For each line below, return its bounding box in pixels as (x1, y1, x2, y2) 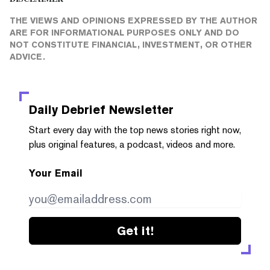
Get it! (116, 223, 154, 238)
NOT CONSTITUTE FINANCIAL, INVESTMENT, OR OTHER (10, 39, 252, 49)
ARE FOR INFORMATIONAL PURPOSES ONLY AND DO (10, 27, 239, 37)
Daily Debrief (29, 102, 105, 117)
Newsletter (105, 102, 174, 117)
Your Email (29, 167, 83, 179)
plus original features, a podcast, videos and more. (29, 138, 235, 150)
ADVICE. (10, 51, 45, 61)
